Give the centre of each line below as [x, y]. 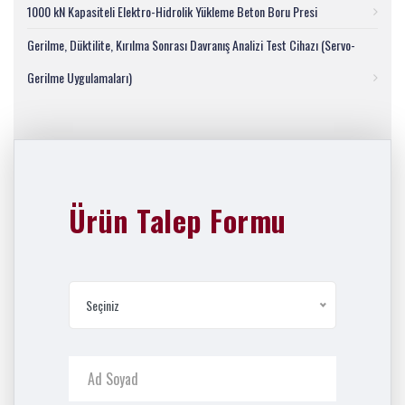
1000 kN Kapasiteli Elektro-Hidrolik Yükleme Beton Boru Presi [172, 11]
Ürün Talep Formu [178, 220]
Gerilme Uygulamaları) [80, 77]
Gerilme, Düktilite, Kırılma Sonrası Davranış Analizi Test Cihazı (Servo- [191, 45]
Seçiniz [103, 305]
